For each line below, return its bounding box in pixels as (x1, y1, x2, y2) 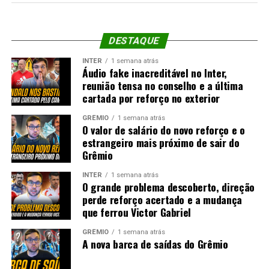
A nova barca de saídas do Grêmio (82, 235, 228, 252)
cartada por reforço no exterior (82, 89, 220, 106)
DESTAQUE (108, 34, 162, 46)
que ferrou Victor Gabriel (82, 204, 192, 220)
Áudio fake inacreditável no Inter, (82, 64, 227, 80)
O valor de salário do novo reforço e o (82, 121, 245, 138)
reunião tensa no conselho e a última (82, 77, 243, 93)
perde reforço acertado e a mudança (82, 191, 242, 207)
